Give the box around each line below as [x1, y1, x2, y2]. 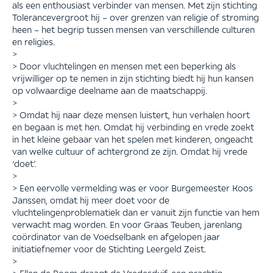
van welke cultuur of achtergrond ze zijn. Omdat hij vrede [12, 145, 247, 157]
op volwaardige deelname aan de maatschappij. [12, 84, 207, 96]
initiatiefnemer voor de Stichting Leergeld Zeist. [12, 243, 206, 254]
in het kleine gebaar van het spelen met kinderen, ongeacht [12, 133, 253, 144]
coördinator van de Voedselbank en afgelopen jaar [12, 230, 220, 242]
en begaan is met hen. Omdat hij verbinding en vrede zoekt [12, 121, 254, 132]
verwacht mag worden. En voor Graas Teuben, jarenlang [12, 218, 242, 230]
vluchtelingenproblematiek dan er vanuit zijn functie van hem [12, 206, 260, 218]
